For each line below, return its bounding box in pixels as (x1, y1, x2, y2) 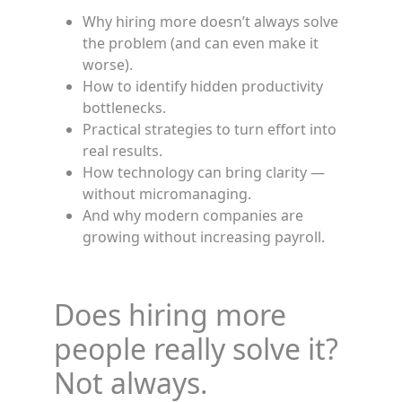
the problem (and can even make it (83, 33, 319, 53)
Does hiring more (54, 295, 286, 334)
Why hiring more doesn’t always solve (83, 12, 338, 31)
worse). (83, 55, 133, 74)
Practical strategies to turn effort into (83, 119, 336, 139)
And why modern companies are (83, 205, 303, 225)
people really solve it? (54, 329, 338, 368)
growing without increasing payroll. (83, 227, 325, 247)
